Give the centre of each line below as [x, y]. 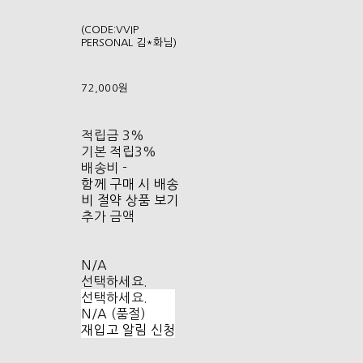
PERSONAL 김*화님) [129, 43]
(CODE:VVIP [110, 30]
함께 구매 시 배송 [130, 184]
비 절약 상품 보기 [130, 201]
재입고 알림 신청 [128, 330]
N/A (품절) [113, 314]
